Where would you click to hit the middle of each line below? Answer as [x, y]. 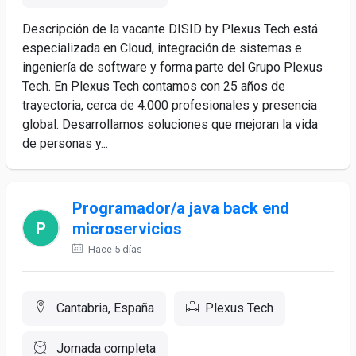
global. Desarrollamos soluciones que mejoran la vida [170, 124]
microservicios [128, 229]
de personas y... [65, 143]
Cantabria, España [104, 308]
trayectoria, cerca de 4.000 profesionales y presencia [170, 105]
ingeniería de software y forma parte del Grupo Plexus [172, 67]
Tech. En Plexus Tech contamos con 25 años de [154, 86]
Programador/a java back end [181, 208]
